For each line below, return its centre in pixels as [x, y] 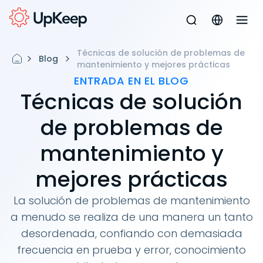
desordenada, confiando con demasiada [131, 233]
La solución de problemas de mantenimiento [131, 200]
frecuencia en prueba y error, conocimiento [131, 250]
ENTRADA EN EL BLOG [131, 81]
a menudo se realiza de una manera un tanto [131, 217]
